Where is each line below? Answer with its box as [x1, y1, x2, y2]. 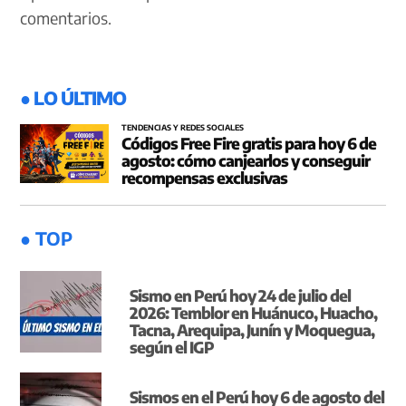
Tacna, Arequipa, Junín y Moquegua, [130, 319, 375, 340]
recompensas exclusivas [121, 168, 287, 188]
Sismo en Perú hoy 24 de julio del [130, 285, 352, 305]
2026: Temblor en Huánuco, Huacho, [130, 302, 378, 323]
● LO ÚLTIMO [20, 85, 127, 109]
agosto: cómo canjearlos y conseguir [121, 150, 370, 171]
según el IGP [130, 336, 215, 357]
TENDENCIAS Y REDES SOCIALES [121, 121, 244, 132]
